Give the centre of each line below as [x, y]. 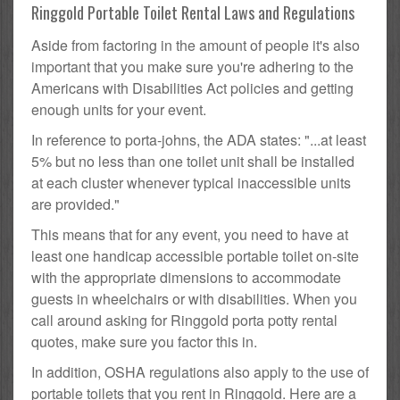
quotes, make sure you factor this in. [144, 342]
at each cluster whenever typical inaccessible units [191, 183]
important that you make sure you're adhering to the [192, 67]
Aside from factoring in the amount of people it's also [196, 46]
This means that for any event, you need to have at [190, 235]
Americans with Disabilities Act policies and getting [192, 88]
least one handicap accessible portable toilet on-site [195, 256]
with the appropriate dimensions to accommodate [186, 278]
